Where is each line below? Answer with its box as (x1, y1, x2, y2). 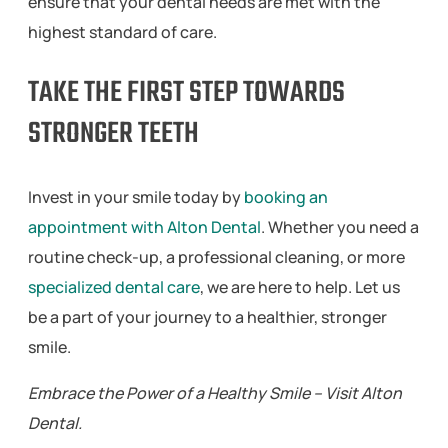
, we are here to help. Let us (200, 275, 400, 298)
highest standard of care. (28, 20, 217, 43)
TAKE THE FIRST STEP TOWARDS (28, 70, 345, 117)
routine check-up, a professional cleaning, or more (28, 245, 405, 268)
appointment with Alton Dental (28, 215, 261, 238)
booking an (244, 185, 328, 208)
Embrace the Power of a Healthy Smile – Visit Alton (28, 381, 402, 404)
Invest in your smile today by (28, 185, 244, 208)
